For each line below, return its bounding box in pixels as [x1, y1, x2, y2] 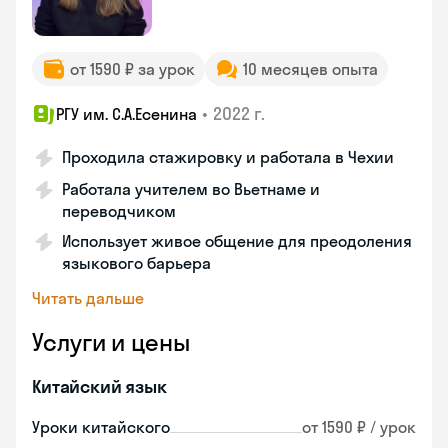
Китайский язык [32, 375, 167, 398]
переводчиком [62, 201, 176, 221]
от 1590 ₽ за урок [70, 59, 195, 79]
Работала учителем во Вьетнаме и [62, 179, 320, 199]
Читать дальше [32, 288, 144, 308]
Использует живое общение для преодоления [62, 231, 412, 251]
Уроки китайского [32, 417, 170, 437]
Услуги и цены [32, 327, 190, 357]
